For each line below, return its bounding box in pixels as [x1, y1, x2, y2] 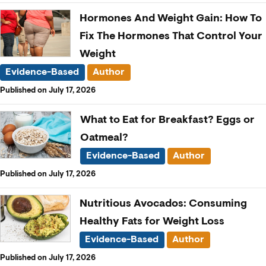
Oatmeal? [80, 131, 129, 144]
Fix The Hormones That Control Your [80, 29, 262, 43]
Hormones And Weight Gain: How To [80, 11, 262, 25]
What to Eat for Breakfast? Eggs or [80, 113, 255, 126]
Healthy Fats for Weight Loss [80, 214, 224, 228]
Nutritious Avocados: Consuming [80, 197, 247, 210]
